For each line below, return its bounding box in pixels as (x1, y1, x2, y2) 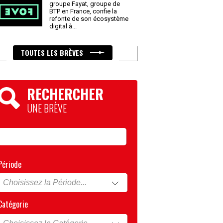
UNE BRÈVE (27, 101, 67, 115)
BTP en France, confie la (49, 7, 117, 15)
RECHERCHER (27, 84, 104, 104)
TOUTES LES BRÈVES (21, 47, 85, 58)
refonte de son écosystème (49, 15, 128, 22)
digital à (49, 22, 74, 30)
